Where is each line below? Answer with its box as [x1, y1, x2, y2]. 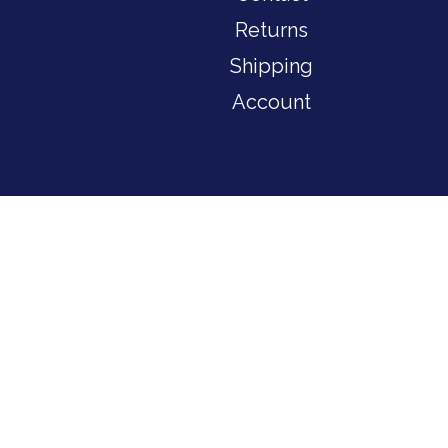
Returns [235, 17, 309, 42]
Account [232, 89, 312, 114]
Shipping [230, 53, 314, 78]
